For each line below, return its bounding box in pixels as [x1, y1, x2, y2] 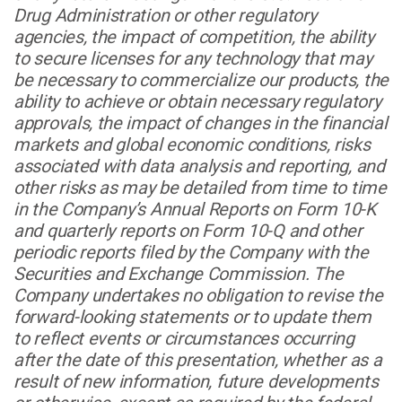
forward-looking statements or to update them [13, 305, 371, 328]
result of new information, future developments [13, 370, 379, 392]
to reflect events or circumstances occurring [13, 327, 354, 349]
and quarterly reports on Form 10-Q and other [13, 219, 363, 241]
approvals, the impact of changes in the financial [13, 111, 388, 134]
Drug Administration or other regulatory [13, 4, 317, 26]
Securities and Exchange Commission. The [13, 262, 344, 284]
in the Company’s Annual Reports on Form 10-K [13, 197, 377, 220]
